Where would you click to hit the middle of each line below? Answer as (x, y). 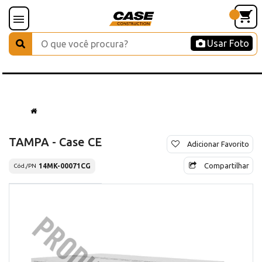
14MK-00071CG (65, 166)
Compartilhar (227, 165)
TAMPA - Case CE (55, 142)
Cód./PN (25, 166)
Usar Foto (228, 43)
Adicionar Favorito (218, 144)
